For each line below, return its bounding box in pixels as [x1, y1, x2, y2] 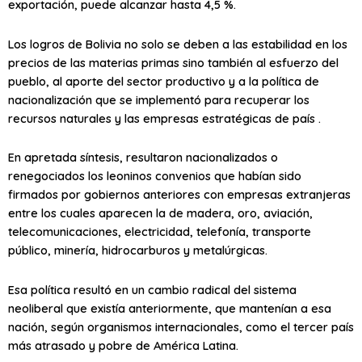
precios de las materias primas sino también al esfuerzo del [8, 54, 339, 70]
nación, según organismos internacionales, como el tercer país [8, 318, 354, 335]
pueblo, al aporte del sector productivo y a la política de [8, 73, 319, 89]
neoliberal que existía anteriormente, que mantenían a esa [8, 300, 331, 316]
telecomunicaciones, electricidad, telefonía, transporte [8, 224, 311, 240]
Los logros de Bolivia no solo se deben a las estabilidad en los [8, 36, 347, 52]
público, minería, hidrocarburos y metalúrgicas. [8, 242, 267, 259]
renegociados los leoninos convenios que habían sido [8, 168, 301, 184]
